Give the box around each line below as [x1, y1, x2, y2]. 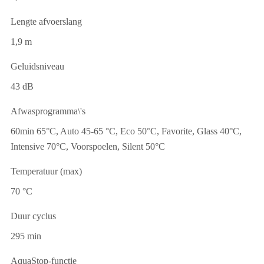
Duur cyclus [11, 211, 56, 222]
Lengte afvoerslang [11, 16, 82, 27]
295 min [11, 231, 41, 242]
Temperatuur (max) [11, 166, 82, 177]
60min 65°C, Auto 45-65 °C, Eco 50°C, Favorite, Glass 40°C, [11, 126, 242, 137]
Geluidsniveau [11, 61, 64, 72]
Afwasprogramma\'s [11, 106, 85, 117]
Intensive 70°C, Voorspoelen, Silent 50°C [11, 141, 165, 152]
